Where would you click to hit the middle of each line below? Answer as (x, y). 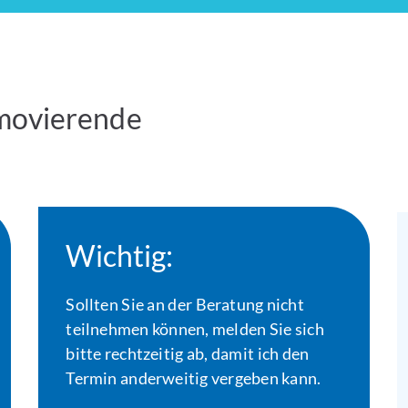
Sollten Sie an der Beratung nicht (185, 304)
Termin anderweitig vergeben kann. (194, 378)
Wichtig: (120, 255)
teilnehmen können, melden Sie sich (195, 329)
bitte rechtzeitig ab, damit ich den (188, 353)
